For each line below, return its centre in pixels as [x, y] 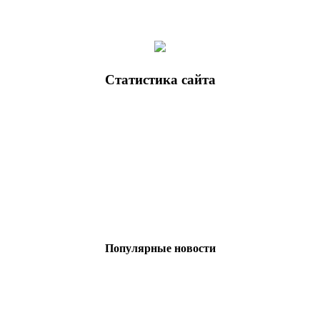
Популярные [138, 249]
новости [193, 249]
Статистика [141, 80]
